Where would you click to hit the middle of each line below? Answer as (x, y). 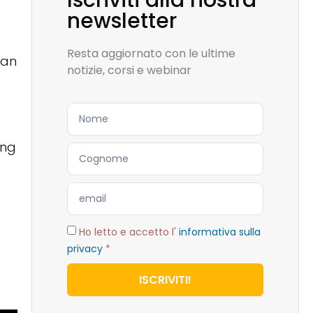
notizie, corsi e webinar (129, 70)
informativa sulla (219, 232)
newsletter (122, 21)
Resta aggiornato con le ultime (151, 53)
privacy (85, 249)
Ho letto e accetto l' (129, 232)
